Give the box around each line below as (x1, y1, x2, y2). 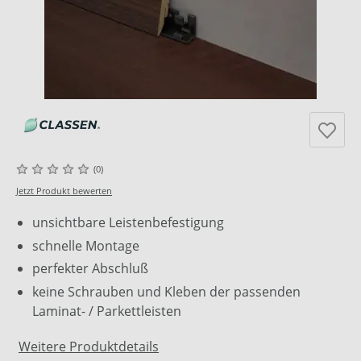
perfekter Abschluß (32, 259, 148, 278)
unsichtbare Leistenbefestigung (32, 214, 224, 232)
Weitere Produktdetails (19, 338, 159, 356)
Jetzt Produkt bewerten (16, 185, 112, 197)
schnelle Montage (32, 236, 139, 255)
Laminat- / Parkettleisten (32, 301, 181, 320)
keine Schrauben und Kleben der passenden (32, 282, 301, 301)
